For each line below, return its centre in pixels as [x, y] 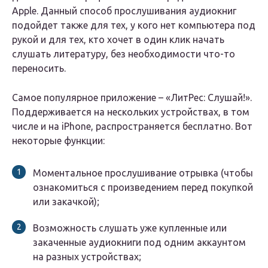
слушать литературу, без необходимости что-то [124, 54]
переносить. [39, 68]
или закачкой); [66, 202]
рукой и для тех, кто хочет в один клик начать [118, 40]
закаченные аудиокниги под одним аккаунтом [139, 243]
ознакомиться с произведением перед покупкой [143, 188]
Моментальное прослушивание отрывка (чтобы [143, 173]
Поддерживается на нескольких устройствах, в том [131, 112]
